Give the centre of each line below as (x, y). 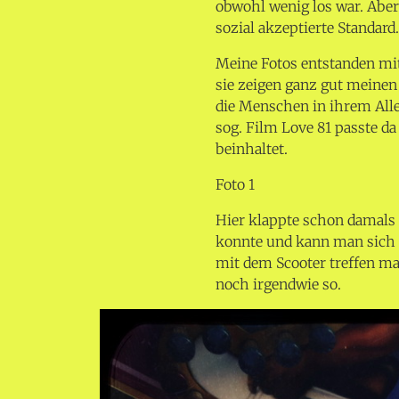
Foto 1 (236, 185)
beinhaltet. (252, 149)
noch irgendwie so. (279, 285)
